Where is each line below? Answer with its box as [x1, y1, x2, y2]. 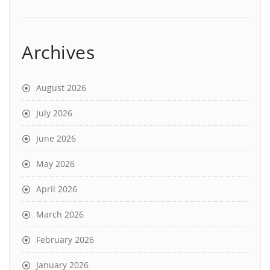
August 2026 [36, 81, 86, 93]
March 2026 [36, 208, 84, 220]
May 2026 [36, 157, 75, 169]
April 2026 [36, 183, 77, 195]
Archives [22, 39, 95, 64]
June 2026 [36, 132, 76, 144]
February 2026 [36, 233, 94, 245]
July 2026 [36, 107, 72, 119]
